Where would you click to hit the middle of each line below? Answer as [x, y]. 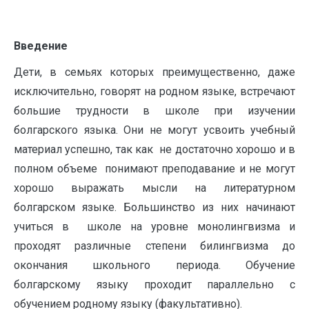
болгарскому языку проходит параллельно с [154, 285]
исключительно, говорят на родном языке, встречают [154, 91]
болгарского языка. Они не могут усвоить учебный [154, 130]
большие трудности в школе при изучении [154, 111]
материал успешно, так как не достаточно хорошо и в [154, 149]
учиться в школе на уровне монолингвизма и [154, 227]
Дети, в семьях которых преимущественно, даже [154, 72]
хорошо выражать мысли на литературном [154, 188]
